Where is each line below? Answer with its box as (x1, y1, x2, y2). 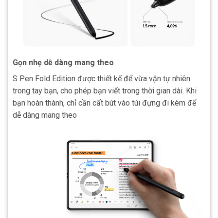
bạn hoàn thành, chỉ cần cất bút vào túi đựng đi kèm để (13, 98, 196, 108)
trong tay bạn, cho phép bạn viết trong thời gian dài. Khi (13, 86, 197, 96)
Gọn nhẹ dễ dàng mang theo (13, 58, 114, 68)
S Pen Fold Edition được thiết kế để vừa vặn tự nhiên (13, 74, 190, 84)
